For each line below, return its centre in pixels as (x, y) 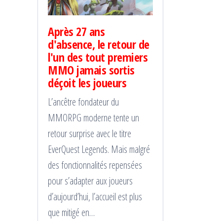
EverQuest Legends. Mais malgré (99, 149)
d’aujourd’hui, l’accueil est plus (95, 197)
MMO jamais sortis (91, 70)
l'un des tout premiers (98, 57)
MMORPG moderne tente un (93, 118)
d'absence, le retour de (99, 44)
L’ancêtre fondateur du (83, 102)
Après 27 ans (76, 32)
